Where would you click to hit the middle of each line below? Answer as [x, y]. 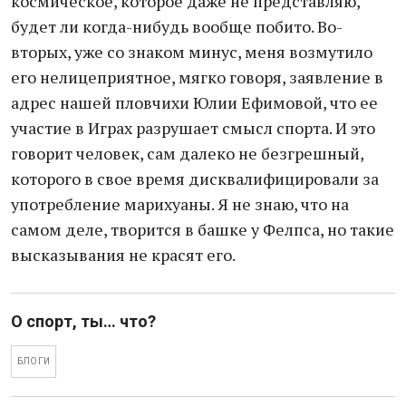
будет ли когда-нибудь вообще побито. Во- [177, 26]
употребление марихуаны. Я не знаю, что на [180, 204]
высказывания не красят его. [123, 255]
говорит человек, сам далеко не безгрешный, [187, 153]
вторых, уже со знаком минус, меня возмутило [192, 52]
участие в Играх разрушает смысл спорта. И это [193, 128]
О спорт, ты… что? [83, 321]
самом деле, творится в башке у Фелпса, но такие [203, 229]
